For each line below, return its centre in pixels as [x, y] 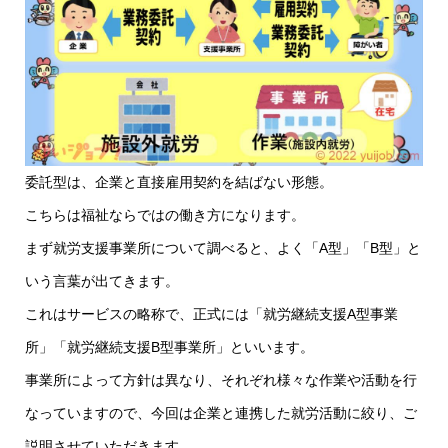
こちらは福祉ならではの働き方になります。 [164, 215]
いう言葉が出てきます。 [101, 281]
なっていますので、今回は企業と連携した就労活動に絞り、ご [220, 413]
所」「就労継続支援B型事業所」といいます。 [169, 347]
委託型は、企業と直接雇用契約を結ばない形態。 [178, 182]
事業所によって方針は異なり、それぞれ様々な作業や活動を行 [220, 380]
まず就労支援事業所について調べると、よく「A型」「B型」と [222, 248]
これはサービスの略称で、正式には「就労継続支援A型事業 [211, 314]
